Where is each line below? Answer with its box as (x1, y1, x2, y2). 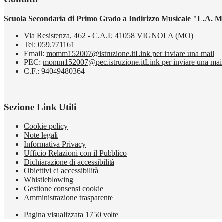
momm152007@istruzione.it (46, 49, 135, 57)
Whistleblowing (24, 175, 73, 184)
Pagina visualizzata (24, 210, 85, 219)
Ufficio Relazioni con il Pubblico (24, 149, 127, 158)
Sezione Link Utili (4, 102, 76, 112)
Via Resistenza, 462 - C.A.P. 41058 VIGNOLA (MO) (24, 31, 193, 40)
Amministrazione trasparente (24, 193, 113, 202)
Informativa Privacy (24, 140, 86, 149)
